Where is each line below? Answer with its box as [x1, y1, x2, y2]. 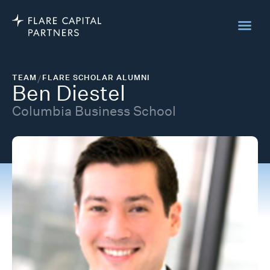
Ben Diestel [12, 80, 125, 106]
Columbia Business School [12, 103, 176, 119]
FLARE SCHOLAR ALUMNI [42, 72, 150, 83]
